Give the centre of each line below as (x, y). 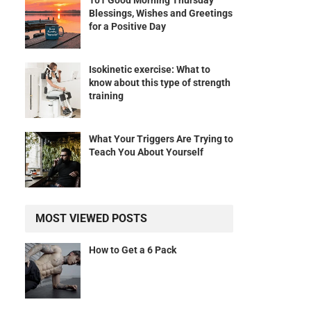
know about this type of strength (160, 83)
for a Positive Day (127, 27)
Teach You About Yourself (146, 152)
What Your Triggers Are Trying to (161, 139)
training (106, 96)
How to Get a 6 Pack (133, 250)
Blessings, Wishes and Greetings (161, 14)
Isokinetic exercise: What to (150, 70)
